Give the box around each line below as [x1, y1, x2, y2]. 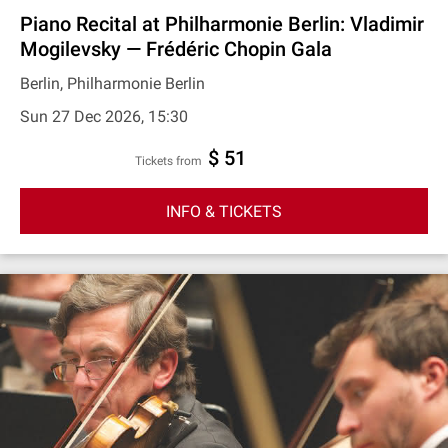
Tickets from [142, 154, 202, 168]
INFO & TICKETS [166, 201, 282, 221]
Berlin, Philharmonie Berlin [20, 74, 205, 93]
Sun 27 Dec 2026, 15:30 [20, 107, 188, 126]
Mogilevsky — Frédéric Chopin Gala [20, 37, 332, 61]
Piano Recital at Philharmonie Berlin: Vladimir [20, 12, 424, 36]
